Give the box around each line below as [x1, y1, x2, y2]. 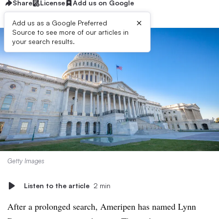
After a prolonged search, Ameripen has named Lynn [7, 200, 196, 212]
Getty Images [7, 157, 44, 165]
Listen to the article [24, 181, 89, 190]
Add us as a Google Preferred [12, 19, 107, 27]
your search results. [12, 37, 75, 45]
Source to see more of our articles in [12, 28, 129, 36]
